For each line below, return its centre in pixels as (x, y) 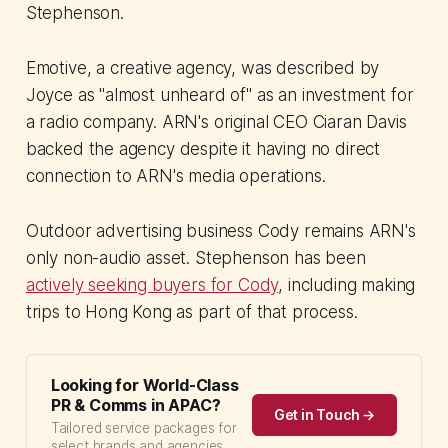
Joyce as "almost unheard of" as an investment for (219, 95)
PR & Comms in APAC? (135, 405)
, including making (347, 285)
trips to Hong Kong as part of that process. (191, 312)
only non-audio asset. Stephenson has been (195, 258)
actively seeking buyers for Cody (152, 285)
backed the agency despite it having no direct (203, 149)
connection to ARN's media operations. (175, 176)
